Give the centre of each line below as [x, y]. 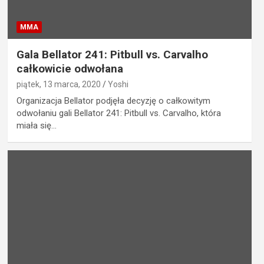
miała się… [36, 125]
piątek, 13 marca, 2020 [58, 84]
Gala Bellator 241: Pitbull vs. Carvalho [112, 54]
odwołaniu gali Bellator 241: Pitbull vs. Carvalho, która [118, 113]
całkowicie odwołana [70, 68]
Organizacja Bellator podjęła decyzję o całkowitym [113, 100]
